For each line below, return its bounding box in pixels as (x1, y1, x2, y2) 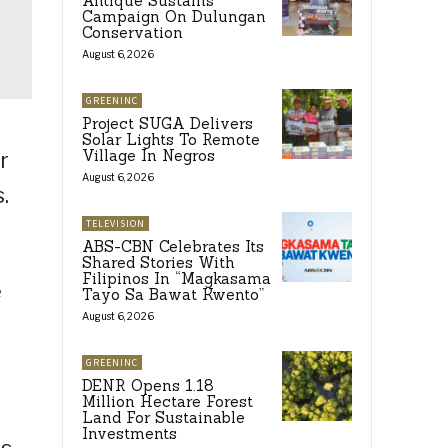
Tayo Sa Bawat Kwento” (82, 285, 264, 305)
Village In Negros (82, 146, 215, 166)
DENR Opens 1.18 (82, 376, 214, 396)
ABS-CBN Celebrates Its (82, 237, 264, 257)
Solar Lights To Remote (82, 130, 260, 150)
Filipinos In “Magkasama (82, 269, 271, 289)
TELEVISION (86, 217, 145, 231)
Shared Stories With (82, 253, 235, 273)
